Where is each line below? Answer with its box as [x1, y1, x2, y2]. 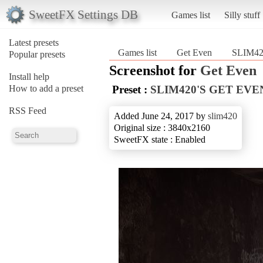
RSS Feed [9, 105, 46, 116]
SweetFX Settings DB [28, 7, 138, 21]
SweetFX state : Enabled [114, 134, 205, 144]
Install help [9, 71, 49, 82]
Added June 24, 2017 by [114, 110, 208, 121]
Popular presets [9, 49, 65, 59]
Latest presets [9, 37, 59, 48]
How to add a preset [9, 83, 83, 93]
